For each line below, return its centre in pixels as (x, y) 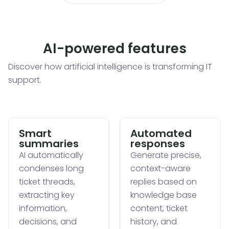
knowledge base (164, 195)
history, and (154, 221)
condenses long (51, 168)
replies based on (164, 181)
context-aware (161, 168)
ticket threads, (47, 181)
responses (158, 143)
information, (43, 208)
